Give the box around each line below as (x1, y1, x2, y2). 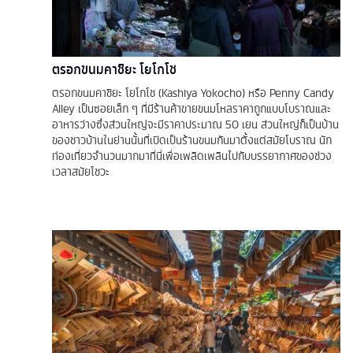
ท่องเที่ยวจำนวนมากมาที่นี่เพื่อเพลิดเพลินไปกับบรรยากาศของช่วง (52, 147, 332, 165)
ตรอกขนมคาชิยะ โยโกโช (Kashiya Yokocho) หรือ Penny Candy (52, 84, 334, 102)
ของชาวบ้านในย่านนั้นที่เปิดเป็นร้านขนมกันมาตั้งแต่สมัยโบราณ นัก (52, 132, 332, 149)
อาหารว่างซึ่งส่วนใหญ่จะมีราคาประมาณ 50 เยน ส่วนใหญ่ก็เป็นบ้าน (52, 116, 339, 133)
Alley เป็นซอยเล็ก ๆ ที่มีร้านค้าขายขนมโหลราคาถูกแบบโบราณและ (52, 100, 331, 117)
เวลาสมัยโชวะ (52, 163, 110, 180)
